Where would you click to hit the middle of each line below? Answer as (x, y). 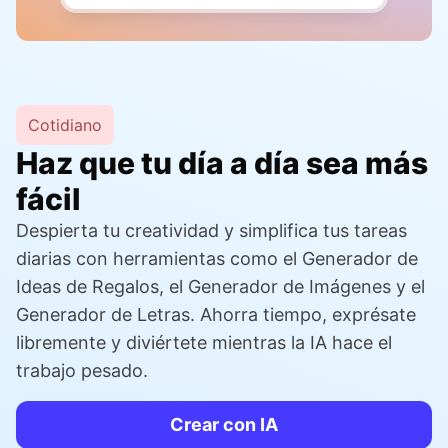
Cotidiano (65, 125)
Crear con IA (224, 425)
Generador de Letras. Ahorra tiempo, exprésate (216, 315)
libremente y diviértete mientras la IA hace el (204, 343)
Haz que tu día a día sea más (222, 163)
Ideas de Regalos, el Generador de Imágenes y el (220, 287)
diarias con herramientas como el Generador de (217, 259)
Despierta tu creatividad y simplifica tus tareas (211, 231)
